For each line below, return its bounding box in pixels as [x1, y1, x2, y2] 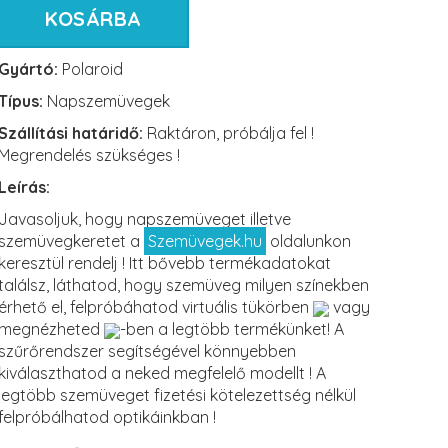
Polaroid [58, 59, 124, 80]
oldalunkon [266, 231, 352, 252]
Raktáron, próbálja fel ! [147, 123, 315, 144]
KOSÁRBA [45, 6, 142, 32]
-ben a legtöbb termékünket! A [120, 319, 345, 340]
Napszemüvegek [43, 91, 171, 112]
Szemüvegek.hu [148, 231, 263, 252]
